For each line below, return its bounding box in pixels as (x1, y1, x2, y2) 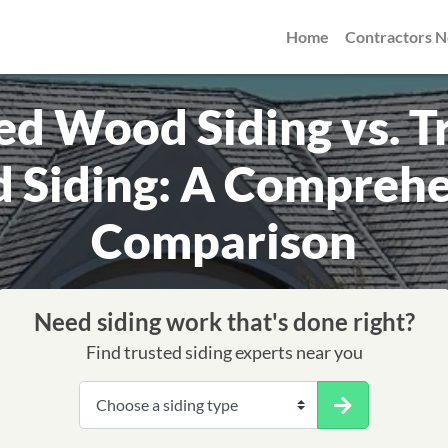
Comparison (91, 212, 357, 270)
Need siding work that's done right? (33, 307, 415, 337)
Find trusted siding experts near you (85, 342, 363, 364)
